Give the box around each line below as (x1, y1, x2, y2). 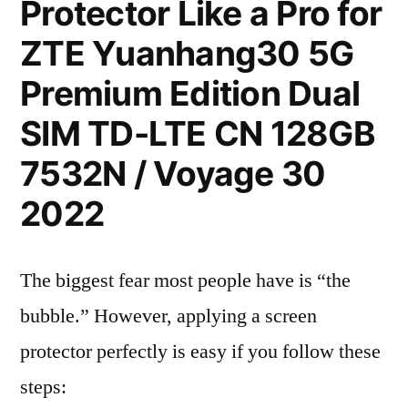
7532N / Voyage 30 (20, 153, 326, 194)
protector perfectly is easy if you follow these (20, 339, 381, 364)
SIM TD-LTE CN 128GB (20, 113, 375, 154)
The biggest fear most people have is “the (20, 268, 351, 293)
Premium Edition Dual (20, 73, 361, 114)
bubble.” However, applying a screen (20, 303, 317, 329)
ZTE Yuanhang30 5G (20, 33, 354, 74)
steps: (20, 374, 66, 400)
